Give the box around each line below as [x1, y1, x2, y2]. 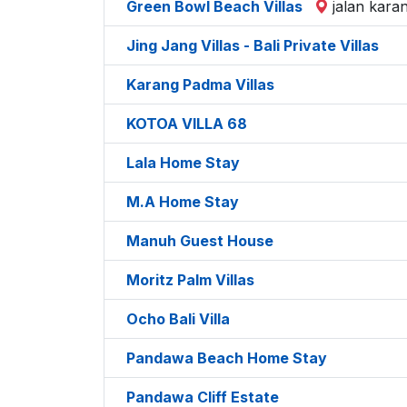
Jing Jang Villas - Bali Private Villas [126, 35, 379, 55]
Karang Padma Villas [126, 74, 274, 94]
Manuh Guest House [126, 231, 273, 250]
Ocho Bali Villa [126, 309, 230, 328]
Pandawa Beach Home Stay [126, 348, 327, 367]
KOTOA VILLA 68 [126, 114, 247, 133]
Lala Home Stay [126, 153, 240, 172]
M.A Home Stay [126, 192, 239, 211]
